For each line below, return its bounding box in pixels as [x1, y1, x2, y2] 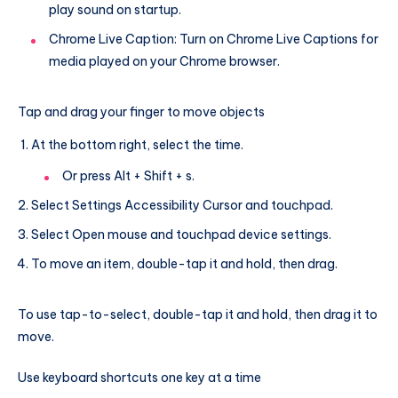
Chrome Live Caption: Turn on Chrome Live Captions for [49, 30, 378, 47]
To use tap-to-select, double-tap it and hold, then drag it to [18, 306, 378, 323]
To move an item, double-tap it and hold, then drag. [31, 256, 338, 273]
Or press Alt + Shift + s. [62, 168, 195, 185]
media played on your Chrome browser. [49, 52, 280, 69]
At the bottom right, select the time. [31, 137, 243, 154]
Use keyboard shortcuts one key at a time [18, 370, 261, 386]
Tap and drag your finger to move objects [18, 103, 265, 120]
